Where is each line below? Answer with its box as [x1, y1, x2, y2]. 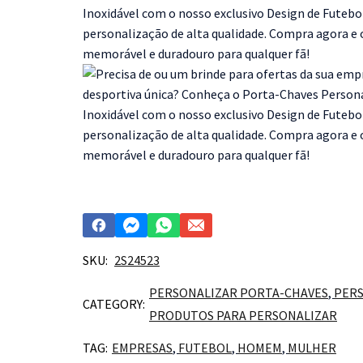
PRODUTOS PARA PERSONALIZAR [149, 307, 337, 324]
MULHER [288, 340, 336, 357]
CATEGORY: [83, 296, 145, 313]
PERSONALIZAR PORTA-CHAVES [149, 284, 328, 301]
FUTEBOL [178, 340, 232, 357]
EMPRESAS [112, 340, 173, 357]
